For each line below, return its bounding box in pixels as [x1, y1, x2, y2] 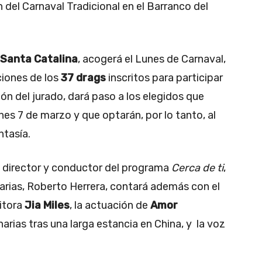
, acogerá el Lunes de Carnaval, [78, 53, 226, 66]
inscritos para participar [106, 71, 223, 85]
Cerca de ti [171, 161, 223, 175]
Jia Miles [25, 199, 70, 212]
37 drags [61, 71, 106, 85]
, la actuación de [70, 199, 150, 212]
